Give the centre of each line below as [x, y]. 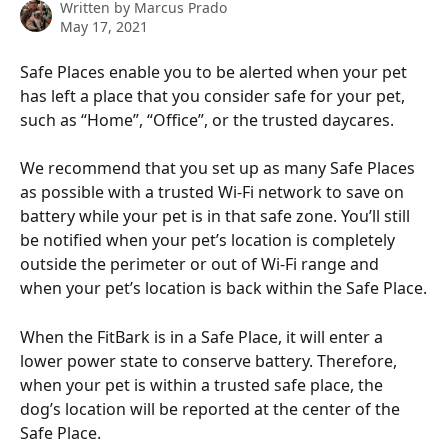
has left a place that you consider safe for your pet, [214, 96]
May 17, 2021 [104, 26]
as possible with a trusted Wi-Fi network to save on [214, 192]
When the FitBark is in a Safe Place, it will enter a [203, 336]
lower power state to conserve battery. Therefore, [210, 360]
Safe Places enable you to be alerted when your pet [215, 72]
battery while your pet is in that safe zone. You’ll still [217, 216]
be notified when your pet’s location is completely [209, 240]
